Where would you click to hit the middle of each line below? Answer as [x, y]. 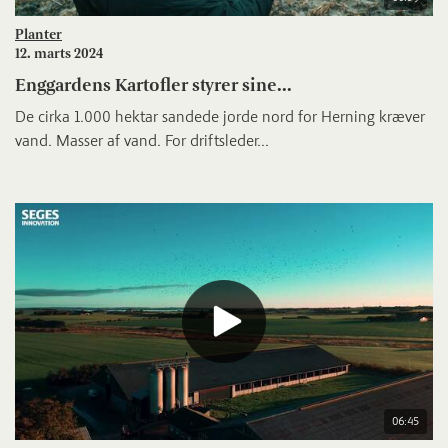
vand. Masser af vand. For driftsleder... [142, 140]
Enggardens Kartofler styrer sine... [153, 84]
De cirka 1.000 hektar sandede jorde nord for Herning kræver [220, 116]
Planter [38, 34]
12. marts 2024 [59, 53]
